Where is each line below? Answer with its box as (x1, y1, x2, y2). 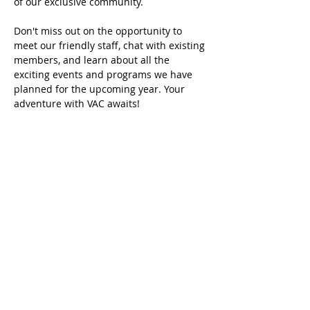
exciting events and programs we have (14, 68, 195, 81)
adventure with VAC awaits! (14, 97, 140, 110)
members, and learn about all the (14, 53, 172, 66)
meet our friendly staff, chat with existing (14, 39, 208, 52)
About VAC (76, 236, 145, 250)
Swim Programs (62, 277, 160, 291)
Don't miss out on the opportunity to (14, 24, 185, 37)
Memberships (68, 257, 154, 271)
